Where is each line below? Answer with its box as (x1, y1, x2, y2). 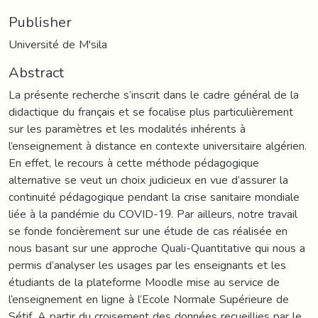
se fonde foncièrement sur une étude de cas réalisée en (9, 219, 287, 242)
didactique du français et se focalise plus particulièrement (9, 100, 293, 123)
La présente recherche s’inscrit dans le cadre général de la (9, 83, 299, 106)
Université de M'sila (9, 33, 107, 55)
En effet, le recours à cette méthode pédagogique (9, 151, 259, 174)
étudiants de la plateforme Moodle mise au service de (9, 270, 280, 293)
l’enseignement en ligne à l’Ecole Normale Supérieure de (9, 287, 289, 310)
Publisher (9, 8, 72, 35)
